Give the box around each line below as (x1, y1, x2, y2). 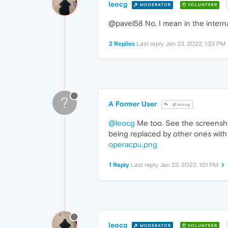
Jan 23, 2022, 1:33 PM (165, 40, 225, 48)
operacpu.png (108, 140, 157, 149)
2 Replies (109, 40, 135, 48)
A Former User (108, 100, 157, 108)
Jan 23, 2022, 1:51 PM (160, 161, 218, 169)
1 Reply (109, 161, 129, 169)
